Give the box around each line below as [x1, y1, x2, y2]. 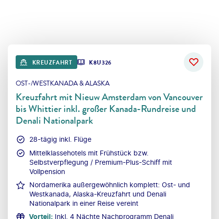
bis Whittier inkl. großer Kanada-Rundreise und [16, 101, 196, 116]
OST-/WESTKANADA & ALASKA [16, 78, 109, 88]
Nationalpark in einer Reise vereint [29, 198, 138, 207]
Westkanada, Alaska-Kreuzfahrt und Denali [29, 189, 166, 198]
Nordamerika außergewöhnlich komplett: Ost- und [29, 180, 190, 189]
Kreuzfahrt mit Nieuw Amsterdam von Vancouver [16, 89, 203, 104]
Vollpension [29, 167, 65, 175]
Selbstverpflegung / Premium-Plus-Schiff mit [29, 157, 172, 166]
